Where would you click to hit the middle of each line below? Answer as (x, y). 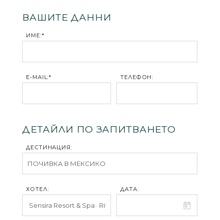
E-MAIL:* (39, 77)
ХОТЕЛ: (38, 189)
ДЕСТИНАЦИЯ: (49, 147)
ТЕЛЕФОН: (137, 77)
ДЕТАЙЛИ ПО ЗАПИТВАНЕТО (99, 129)
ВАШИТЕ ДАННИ (67, 17)
